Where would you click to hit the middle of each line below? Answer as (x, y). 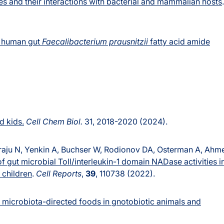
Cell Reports (59, 174)
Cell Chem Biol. (54, 122)
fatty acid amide (179, 42)
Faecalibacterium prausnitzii (95, 42)
